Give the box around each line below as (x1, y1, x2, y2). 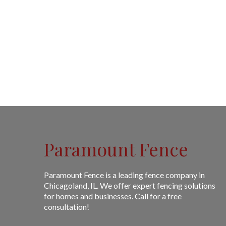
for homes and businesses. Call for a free (44, 191, 182, 201)
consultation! (44, 202, 89, 211)
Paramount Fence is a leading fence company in (44, 170, 205, 180)
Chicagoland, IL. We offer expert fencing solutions (44, 181, 215, 190)
